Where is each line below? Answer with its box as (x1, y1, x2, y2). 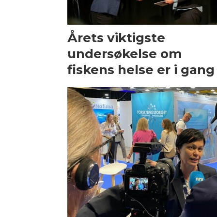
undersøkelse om (67, 46, 183, 62)
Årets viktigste (67, 30, 166, 46)
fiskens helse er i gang (67, 62, 215, 78)
